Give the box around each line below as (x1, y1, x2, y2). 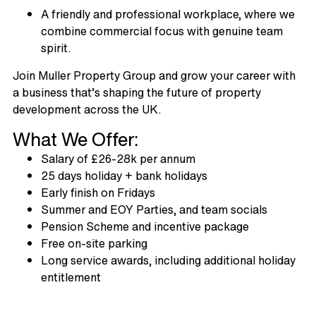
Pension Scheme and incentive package (40, 217, 249, 235)
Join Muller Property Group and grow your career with (12, 66, 296, 84)
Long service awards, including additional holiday (40, 251, 296, 269)
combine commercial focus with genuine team (40, 22, 283, 39)
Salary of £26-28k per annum (40, 150, 195, 167)
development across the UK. (12, 100, 161, 118)
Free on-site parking (40, 234, 147, 252)
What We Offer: (12, 125, 138, 152)
